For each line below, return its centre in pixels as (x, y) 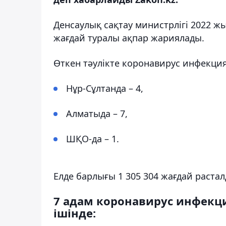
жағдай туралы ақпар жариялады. (129, 38)
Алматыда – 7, (97, 113)
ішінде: (75, 213)
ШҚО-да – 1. (93, 138)
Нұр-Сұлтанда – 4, (105, 88)
